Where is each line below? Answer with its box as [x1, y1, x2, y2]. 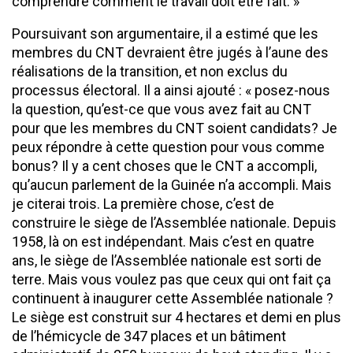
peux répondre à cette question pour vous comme [12, 138, 325, 155]
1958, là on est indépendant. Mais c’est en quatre [12, 232, 314, 250]
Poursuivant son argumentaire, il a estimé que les [12, 24, 318, 42]
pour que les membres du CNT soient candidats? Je [12, 119, 337, 136]
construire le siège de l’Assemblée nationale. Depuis [12, 214, 336, 231]
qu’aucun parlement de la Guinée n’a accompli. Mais [12, 176, 332, 193]
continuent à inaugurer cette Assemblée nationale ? [12, 289, 333, 307]
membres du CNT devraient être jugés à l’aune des [12, 43, 329, 61]
